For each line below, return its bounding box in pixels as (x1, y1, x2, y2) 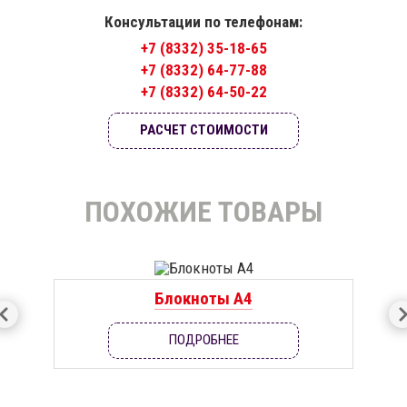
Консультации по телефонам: (104, 12, 303, 31)
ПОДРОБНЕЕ (168, 332, 239, 349)
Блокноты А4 (154, 287, 253, 309)
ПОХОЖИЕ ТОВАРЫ (84, 194, 323, 229)
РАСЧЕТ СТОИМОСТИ (139, 122, 268, 139)
